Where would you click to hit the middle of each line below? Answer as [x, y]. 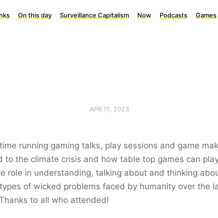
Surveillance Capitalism [94, 15]
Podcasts [173, 15]
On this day [35, 15]
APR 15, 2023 [109, 109]
